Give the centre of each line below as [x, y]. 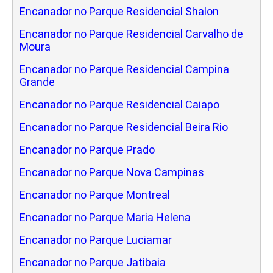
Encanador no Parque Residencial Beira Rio [124, 127]
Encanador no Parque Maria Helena [105, 217]
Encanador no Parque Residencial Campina [124, 69]
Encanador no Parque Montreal [95, 194]
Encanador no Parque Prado [87, 149]
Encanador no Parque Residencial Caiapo [119, 104]
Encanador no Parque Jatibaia [93, 262]
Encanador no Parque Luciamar [96, 239]
